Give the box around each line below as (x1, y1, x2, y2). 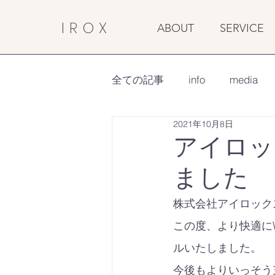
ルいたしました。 (173, 241, 261, 255)
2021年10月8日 (173, 118, 233, 130)
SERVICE (220, 21, 264, 35)
